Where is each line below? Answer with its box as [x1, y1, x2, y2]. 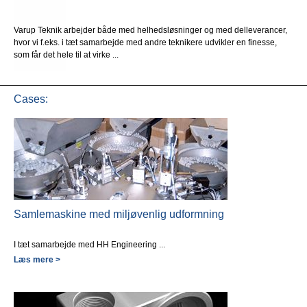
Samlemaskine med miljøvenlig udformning [14, 208, 224, 220]
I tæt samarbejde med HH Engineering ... [14, 239, 165, 249]
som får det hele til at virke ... [14, 49, 119, 60]
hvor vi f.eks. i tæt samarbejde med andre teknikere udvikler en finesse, [14, 37, 277, 47]
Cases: [14, 93, 48, 105]
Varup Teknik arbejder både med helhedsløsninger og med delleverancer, [14, 25, 287, 35]
